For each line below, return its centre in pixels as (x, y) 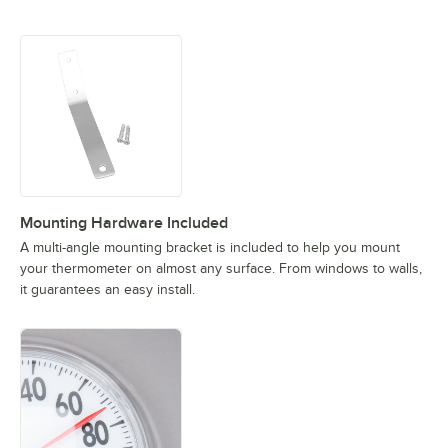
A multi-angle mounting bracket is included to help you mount (210, 247)
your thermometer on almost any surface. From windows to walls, (221, 268)
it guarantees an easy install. (107, 289)
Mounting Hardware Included (124, 222)
